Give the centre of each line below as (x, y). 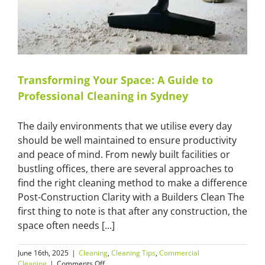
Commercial (179, 253)
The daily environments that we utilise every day (125, 126)
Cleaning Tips (133, 253)
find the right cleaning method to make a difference (132, 182)
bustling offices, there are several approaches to (126, 168)
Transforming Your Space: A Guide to (115, 80)
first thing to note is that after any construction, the (132, 211)
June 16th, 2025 (43, 253)
